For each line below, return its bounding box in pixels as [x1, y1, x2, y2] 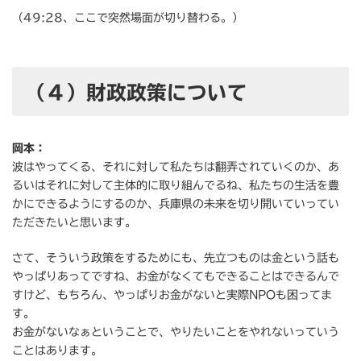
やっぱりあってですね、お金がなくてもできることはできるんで [12, 271, 339, 283]
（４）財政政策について [26, 81, 248, 102]
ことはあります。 [12, 345, 102, 357]
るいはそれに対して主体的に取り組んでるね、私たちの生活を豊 [12, 180, 339, 192]
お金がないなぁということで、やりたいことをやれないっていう [12, 326, 339, 338]
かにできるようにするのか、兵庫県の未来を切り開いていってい [12, 198, 339, 210]
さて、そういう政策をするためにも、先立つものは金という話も [12, 252, 339, 264]
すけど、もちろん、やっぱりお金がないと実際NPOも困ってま [12, 289, 332, 301]
